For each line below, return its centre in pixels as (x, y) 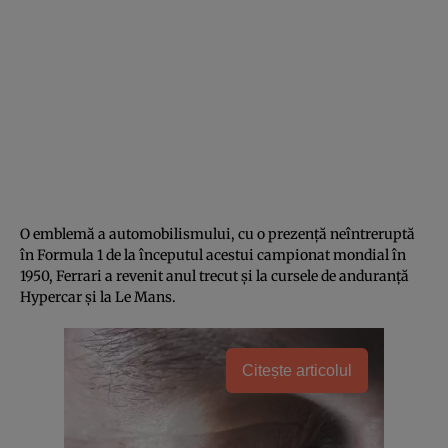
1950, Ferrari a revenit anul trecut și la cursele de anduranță (214, 275)
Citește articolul (297, 370)
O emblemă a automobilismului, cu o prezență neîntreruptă (217, 233)
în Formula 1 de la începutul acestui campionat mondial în (213, 254)
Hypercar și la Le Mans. (98, 296)
